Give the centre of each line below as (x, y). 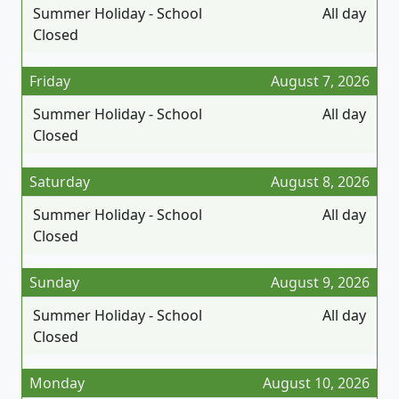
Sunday (54, 282)
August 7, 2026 (320, 81)
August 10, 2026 (316, 383)
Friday (50, 81)
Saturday (60, 181)
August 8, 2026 (320, 181)
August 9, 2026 (320, 282)
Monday (57, 383)
